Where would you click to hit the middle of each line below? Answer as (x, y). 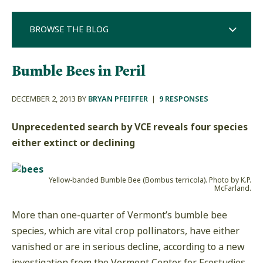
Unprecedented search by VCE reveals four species (130, 127)
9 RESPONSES (184, 99)
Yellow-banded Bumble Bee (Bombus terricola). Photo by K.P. (150, 180)
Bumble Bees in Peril (79, 70)
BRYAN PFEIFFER (118, 99)
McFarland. (233, 188)
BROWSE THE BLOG (69, 30)
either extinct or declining (73, 143)
